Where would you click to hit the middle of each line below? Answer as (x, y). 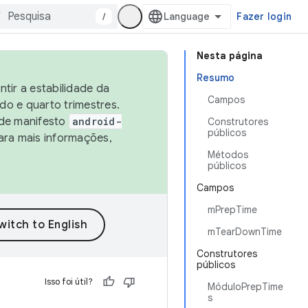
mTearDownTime (245, 232)
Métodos (228, 155)
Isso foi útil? (69, 282)
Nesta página (230, 56)
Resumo (216, 78)
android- (97, 121)
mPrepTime (232, 210)
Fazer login (264, 16)
